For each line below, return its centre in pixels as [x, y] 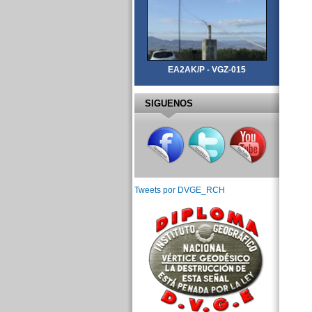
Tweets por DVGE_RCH [179, 190]
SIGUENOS [169, 103]
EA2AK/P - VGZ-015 [206, 69]
